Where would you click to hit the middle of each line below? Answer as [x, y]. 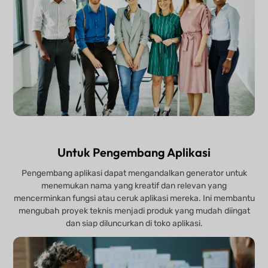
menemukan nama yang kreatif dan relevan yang [134, 186]
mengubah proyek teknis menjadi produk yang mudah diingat [134, 211]
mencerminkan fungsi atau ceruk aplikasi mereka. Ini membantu [134, 199]
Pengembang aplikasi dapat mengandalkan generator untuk [134, 173]
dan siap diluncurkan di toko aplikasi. [134, 224]
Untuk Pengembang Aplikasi [134, 153]
